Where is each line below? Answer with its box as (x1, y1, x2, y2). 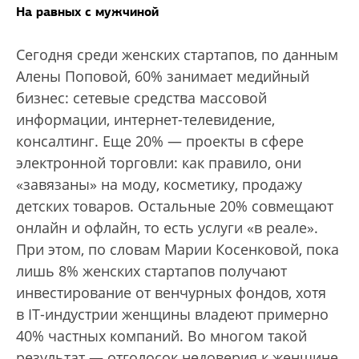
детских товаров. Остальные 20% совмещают (16, 196, 333, 216)
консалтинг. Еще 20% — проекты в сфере (16, 131, 304, 151)
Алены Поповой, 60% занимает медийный (16, 67, 309, 87)
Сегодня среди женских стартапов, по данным (16, 45, 338, 65)
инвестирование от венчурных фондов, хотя (16, 283, 326, 303)
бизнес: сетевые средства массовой (16, 88, 267, 108)
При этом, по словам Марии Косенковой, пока (16, 240, 339, 260)
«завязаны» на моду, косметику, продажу (16, 175, 302, 195)
